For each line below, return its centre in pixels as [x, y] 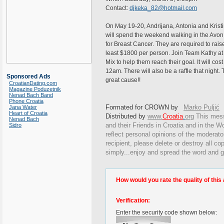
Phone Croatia [26, 101]
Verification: [133, 200]
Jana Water [23, 107]
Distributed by [126, 116]
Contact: [117, 8]
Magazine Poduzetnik [35, 89]
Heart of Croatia [28, 113]
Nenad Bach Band [31, 95]
